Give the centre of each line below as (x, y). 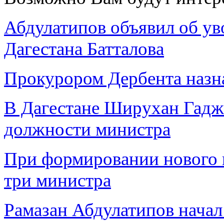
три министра (57, 180)
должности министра (87, 129)
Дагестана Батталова (84, 49)
